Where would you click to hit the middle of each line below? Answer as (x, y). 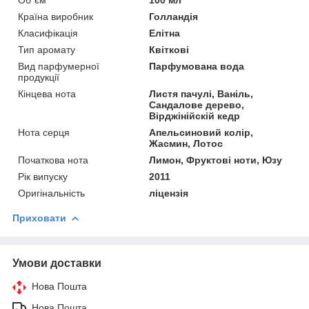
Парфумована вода (197, 67)
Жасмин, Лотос (186, 144)
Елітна (165, 33)
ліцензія (169, 193)
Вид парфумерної (59, 67)
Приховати (39, 218)
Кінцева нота (47, 94)
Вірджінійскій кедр (195, 116)
